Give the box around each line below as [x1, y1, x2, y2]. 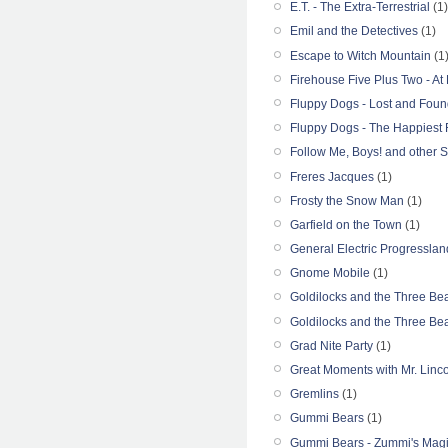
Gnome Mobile [290, 266, 370, 281]
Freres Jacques [290, 169, 374, 184]
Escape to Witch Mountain [290, 48, 431, 63]
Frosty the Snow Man [290, 193, 404, 208]
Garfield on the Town [290, 217, 402, 232]
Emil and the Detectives [290, 24, 418, 39]
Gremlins [290, 387, 339, 402]
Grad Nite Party [290, 338, 373, 353]
